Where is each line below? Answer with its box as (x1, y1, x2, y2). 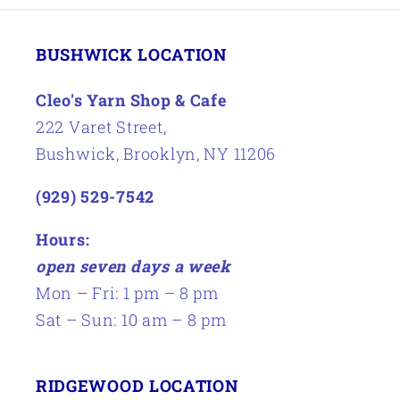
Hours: (36, 229, 90, 251)
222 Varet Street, (36, 116, 167, 138)
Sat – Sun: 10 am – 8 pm (36, 309, 227, 331)
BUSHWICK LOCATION (36, 44, 227, 66)
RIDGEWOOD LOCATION (36, 375, 238, 397)
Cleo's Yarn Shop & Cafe (36, 89, 227, 112)
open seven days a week (36, 255, 231, 278)
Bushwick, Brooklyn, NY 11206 (36, 143, 277, 165)
